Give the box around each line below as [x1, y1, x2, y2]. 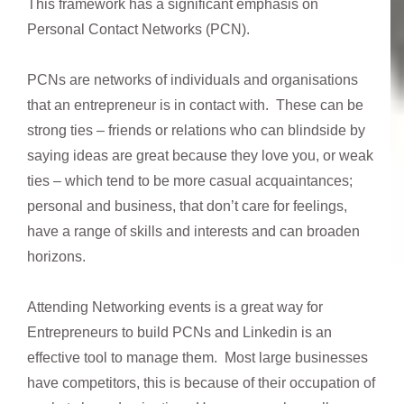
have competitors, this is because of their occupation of [27, 374, 375, 390]
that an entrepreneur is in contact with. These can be [27, 96, 363, 113]
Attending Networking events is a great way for [27, 298, 323, 315]
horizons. [27, 248, 86, 264]
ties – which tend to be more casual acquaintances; [27, 172, 353, 188]
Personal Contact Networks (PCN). [27, 21, 253, 37]
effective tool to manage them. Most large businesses [27, 349, 368, 365]
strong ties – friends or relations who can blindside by [27, 122, 365, 138]
